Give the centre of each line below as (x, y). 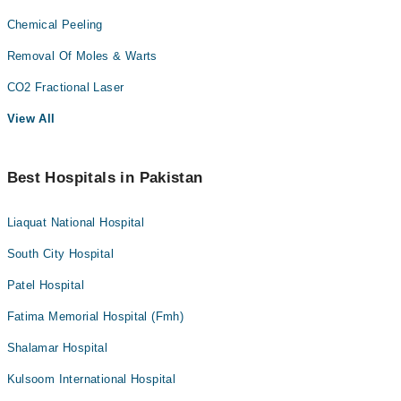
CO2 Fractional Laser (65, 87)
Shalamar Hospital (57, 348)
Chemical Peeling (55, 25)
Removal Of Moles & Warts (82, 56)
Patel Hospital (45, 285)
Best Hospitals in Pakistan (105, 178)
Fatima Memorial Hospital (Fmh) (95, 316)
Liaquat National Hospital (76, 222)
